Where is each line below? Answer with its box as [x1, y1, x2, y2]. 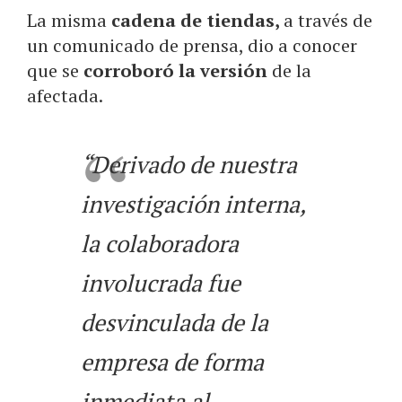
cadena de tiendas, [111, 7, 284, 32]
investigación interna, [81, 188, 305, 219]
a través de [284, 7, 372, 32]
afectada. [27, 83, 103, 108]
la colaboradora [81, 227, 239, 258]
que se [27, 57, 83, 83]
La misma [27, 7, 111, 32]
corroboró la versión [83, 57, 272, 83]
